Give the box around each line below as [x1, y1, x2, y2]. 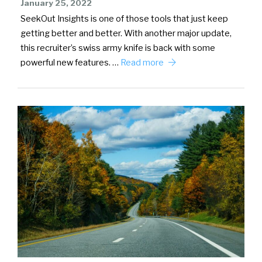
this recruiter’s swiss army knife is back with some [20, 43, 215, 54]
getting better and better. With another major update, [20, 28, 232, 39]
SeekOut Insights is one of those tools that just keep [20, 13, 228, 25]
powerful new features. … [20, 57, 120, 68]
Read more [120, 57, 166, 68]
